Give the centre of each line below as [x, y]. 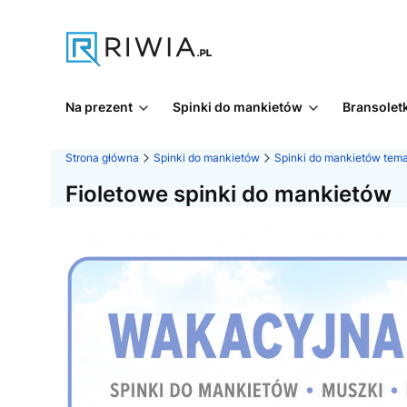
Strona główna [102, 158]
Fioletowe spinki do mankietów [228, 194]
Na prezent [99, 107]
